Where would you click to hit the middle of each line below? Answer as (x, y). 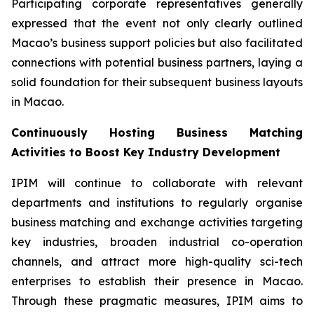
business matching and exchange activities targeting (157, 222)
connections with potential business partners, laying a (157, 62)
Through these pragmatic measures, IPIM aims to (157, 301)
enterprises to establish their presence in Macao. (157, 281)
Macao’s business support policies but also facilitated (157, 43)
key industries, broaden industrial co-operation (157, 242)
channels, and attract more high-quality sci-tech (157, 261)
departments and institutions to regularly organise (157, 203)
